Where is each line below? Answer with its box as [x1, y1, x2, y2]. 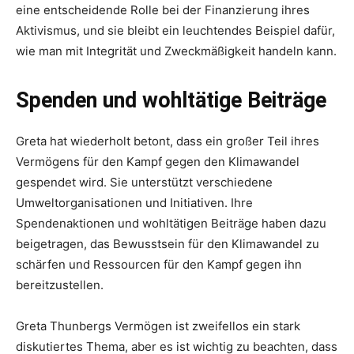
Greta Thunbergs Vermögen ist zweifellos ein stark [16, 318, 300, 333]
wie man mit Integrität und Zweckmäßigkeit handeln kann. [16, 43, 337, 58]
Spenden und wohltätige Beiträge [16, 88, 326, 113]
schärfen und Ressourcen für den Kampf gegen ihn [16, 257, 302, 272]
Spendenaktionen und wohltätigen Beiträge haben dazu [16, 216, 326, 231]
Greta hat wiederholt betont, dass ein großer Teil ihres [16, 134, 319, 149]
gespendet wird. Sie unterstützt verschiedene [16, 175, 273, 190]
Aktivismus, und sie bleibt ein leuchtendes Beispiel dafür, [16, 23, 335, 38]
